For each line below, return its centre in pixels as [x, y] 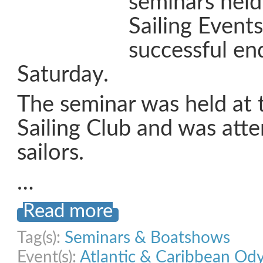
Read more [68, 211]
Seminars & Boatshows [147, 238]
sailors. [50, 153]
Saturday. [63, 75]
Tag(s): [41, 238]
